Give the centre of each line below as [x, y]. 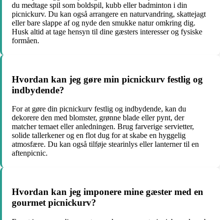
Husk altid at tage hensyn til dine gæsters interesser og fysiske [107, 31]
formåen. [26, 40]
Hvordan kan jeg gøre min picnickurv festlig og [107, 79]
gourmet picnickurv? [54, 202]
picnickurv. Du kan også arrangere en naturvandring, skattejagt [109, 14]
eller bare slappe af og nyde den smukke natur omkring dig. [104, 23]
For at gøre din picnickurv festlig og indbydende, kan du [99, 109]
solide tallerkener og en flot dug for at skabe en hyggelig [99, 136]
